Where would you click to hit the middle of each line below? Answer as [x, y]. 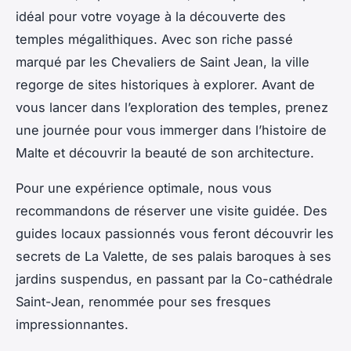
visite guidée [256, 210]
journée [67, 130]
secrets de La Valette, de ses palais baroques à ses [174, 256]
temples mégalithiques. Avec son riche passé [154, 39]
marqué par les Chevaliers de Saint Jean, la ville [163, 62]
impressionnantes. [72, 324]
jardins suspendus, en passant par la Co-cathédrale [174, 279]
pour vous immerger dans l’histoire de [208, 130]
